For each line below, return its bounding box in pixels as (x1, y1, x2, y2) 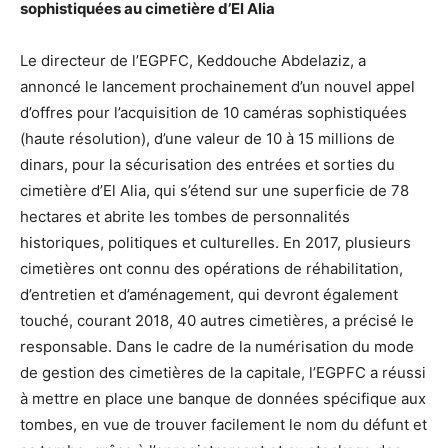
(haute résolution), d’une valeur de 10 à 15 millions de (20, 129, 395, 149)
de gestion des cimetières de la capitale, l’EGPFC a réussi (20, 363, 426, 383)
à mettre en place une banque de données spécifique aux (20, 389, 426, 409)
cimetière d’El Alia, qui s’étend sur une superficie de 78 (20, 181, 409, 201)
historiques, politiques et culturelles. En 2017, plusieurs (20, 233, 411, 253)
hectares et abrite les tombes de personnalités (20, 207, 350, 227)
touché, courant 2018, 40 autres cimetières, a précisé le (20, 311, 414, 331)
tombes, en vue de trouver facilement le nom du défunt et (20, 415, 427, 435)
